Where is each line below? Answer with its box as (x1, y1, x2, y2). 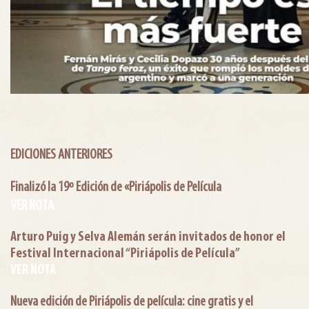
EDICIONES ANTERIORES (10, 147, 112, 162)
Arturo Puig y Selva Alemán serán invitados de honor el (10, 230, 286, 244)
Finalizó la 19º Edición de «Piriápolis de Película (10, 179, 221, 195)
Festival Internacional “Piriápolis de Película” (10, 246, 240, 261)
